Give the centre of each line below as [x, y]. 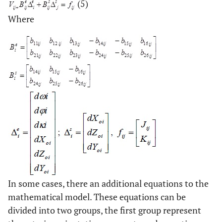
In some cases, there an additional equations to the [108, 184]
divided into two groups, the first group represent [105, 210]
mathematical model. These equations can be [97, 197]
